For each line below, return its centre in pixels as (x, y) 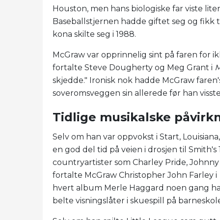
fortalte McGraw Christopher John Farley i (136, 175)
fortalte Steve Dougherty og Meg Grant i (134, 67)
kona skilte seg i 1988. (95, 34)
